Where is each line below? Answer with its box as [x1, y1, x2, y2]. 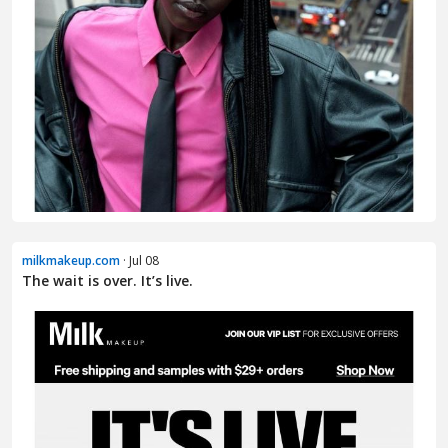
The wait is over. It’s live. [22, 271, 193, 291]
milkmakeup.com [22, 252, 120, 270]
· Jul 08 [120, 252, 159, 270]
